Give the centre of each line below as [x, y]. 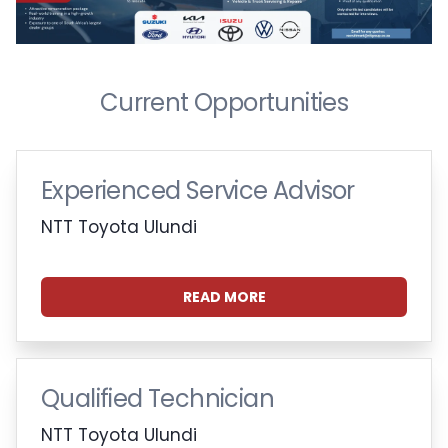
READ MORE [224, 296]
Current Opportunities [224, 102]
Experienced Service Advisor [198, 190]
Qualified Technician [157, 398]
